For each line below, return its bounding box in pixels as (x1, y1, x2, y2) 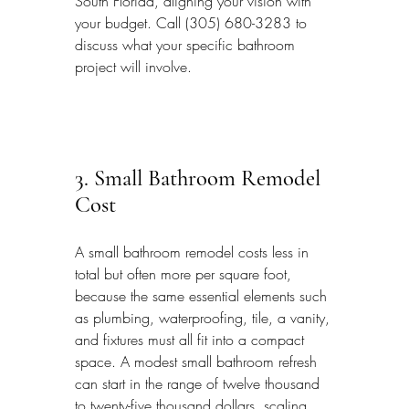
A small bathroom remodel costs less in (75, 241, 313, 262)
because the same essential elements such (75, 285, 331, 306)
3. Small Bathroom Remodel (75, 164, 326, 193)
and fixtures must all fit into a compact (75, 329, 309, 350)
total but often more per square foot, (75, 263, 296, 284)
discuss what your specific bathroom (75, 35, 299, 56)
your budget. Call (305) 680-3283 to (75, 13, 311, 34)
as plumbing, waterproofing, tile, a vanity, (75, 307, 334, 328)
